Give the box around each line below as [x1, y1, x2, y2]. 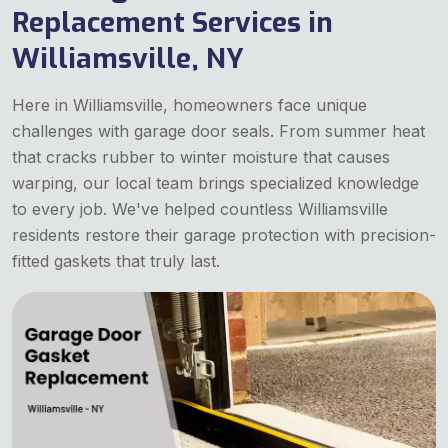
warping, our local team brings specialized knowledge [12, 173, 419, 194]
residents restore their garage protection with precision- [12, 225, 436, 246]
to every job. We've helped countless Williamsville [12, 199, 388, 220]
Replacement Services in [12, 4, 333, 42]
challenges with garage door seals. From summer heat [12, 121, 425, 142]
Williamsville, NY [12, 40, 244, 78]
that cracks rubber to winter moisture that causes [12, 147, 390, 168]
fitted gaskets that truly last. [12, 251, 220, 272]
